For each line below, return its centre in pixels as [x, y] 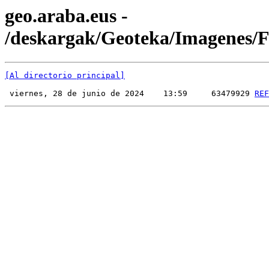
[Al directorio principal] [65, 76]
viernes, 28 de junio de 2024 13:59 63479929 [130, 94]
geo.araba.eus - [66, 16]
